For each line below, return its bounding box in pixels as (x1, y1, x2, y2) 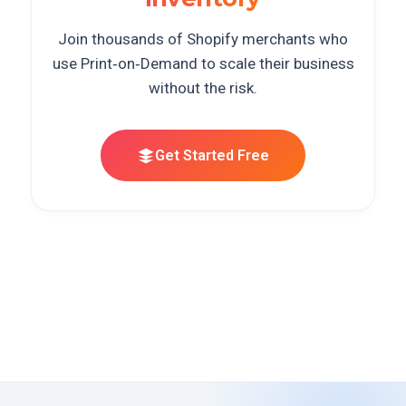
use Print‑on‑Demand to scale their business (52, 54, 354, 72)
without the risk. (149, 79, 257, 97)
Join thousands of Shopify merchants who (58, 30, 348, 48)
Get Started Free (155, 147, 269, 164)
